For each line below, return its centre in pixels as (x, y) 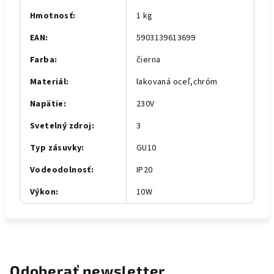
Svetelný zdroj (61, 126)
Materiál (48, 82)
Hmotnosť (52, 16)
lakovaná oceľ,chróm (177, 82)
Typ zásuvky (56, 148)
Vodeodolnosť (61, 170)
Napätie (47, 104)
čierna (149, 60)
